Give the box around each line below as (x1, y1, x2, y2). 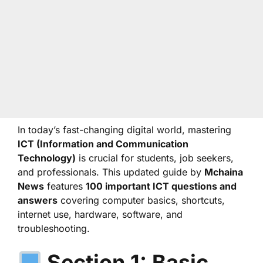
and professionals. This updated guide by (18, 166, 204, 178)
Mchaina (204, 166, 243, 178)
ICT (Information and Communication (18, 138, 188, 150)
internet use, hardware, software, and (18, 208, 183, 220)
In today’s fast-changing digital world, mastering (18, 124, 231, 136)
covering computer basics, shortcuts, (58, 194, 225, 206)
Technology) (18, 152, 76, 164)
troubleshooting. (18, 222, 90, 234)
